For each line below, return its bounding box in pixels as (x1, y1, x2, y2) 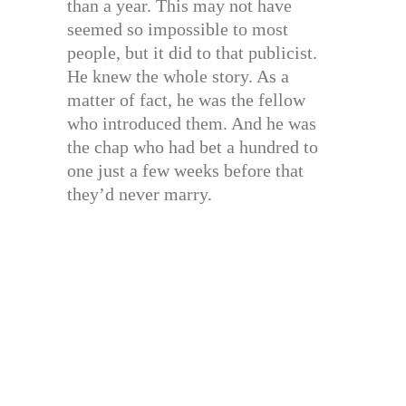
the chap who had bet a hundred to (67, 137, 318, 158)
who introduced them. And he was (67, 113, 316, 134)
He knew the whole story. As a (67, 66, 289, 87)
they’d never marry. (67, 184, 212, 205)
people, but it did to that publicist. (67, 43, 317, 63)
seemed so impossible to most (67, 19, 288, 40)
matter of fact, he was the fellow (67, 90, 305, 111)
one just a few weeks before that (67, 160, 304, 181)
